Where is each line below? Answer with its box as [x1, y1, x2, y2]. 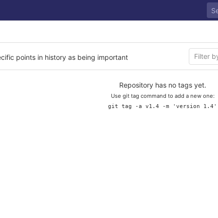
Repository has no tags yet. [119, 81, 206, 89]
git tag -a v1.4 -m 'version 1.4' [108, 103, 217, 109]
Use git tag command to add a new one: [110, 92, 215, 99]
